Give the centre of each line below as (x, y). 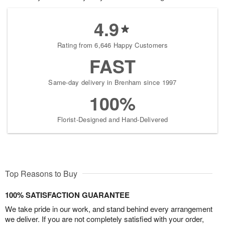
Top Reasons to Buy (41, 174)
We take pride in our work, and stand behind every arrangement (109, 209)
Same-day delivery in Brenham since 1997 (113, 82)
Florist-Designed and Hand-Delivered (113, 120)
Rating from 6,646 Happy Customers (113, 45)
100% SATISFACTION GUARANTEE (67, 195)
